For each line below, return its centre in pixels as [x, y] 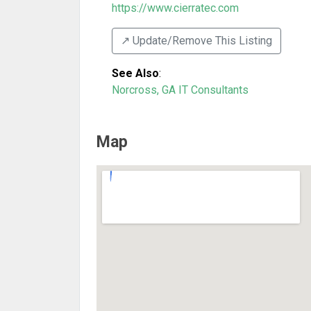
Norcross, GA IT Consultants [180, 90]
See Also [135, 73]
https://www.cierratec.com [175, 8]
